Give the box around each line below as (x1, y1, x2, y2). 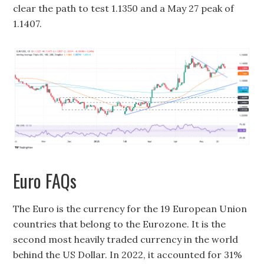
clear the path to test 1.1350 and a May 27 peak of (13, 2, 235, 14)
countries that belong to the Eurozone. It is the (13, 218, 226, 230)
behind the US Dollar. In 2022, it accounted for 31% (13, 249, 243, 261)
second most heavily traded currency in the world (13, 233, 239, 246)
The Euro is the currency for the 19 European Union (13, 203, 247, 215)
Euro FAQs (13, 167, 77, 194)
